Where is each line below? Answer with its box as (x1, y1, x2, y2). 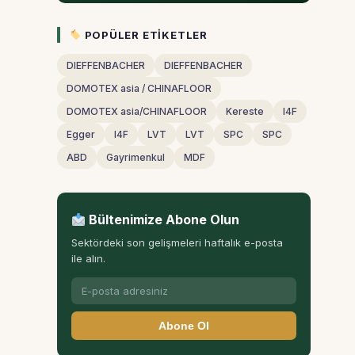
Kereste (226, 105, 264, 117)
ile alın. (71, 252, 105, 265)
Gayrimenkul (106, 151, 165, 163)
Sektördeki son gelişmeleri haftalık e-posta (71, 236, 283, 249)
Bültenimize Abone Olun (86, 212, 240, 227)
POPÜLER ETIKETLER (81, 29, 208, 41)
